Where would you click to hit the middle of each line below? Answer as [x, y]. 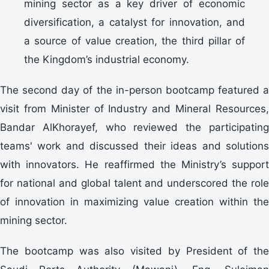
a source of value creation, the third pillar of [134, 41]
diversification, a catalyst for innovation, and [134, 22]
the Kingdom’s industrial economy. [107, 59]
